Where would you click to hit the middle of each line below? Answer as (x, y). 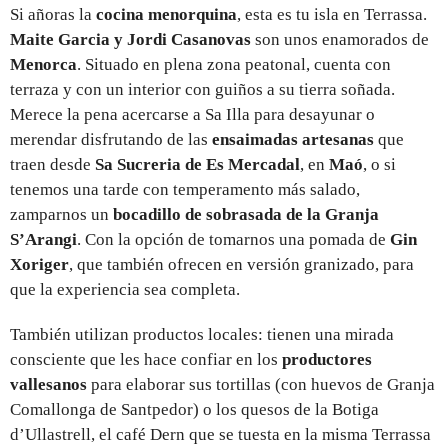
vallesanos (48, 385)
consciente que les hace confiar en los (146, 360)
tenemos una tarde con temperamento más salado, (185, 190)
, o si (379, 165)
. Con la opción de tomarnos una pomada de (233, 240)
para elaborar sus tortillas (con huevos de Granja (261, 385)
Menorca (43, 65)
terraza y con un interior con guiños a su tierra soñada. (202, 90)
